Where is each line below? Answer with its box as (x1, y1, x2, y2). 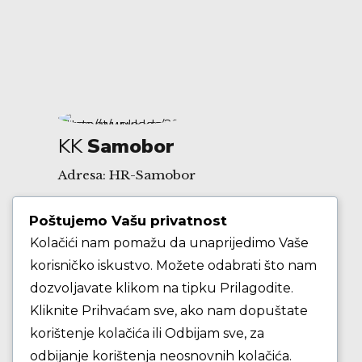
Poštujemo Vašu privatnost (29, 213, 227, 229)
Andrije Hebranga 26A (58, 216, 203, 232)
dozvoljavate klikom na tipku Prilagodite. (30, 280, 293, 297)
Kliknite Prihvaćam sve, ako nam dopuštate (30, 303, 308, 319)
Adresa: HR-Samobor (58, 167, 196, 183)
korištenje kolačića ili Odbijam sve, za (30, 326, 264, 342)
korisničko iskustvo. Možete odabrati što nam (30, 258, 317, 274)
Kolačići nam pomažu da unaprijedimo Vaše (30, 235, 309, 251)
